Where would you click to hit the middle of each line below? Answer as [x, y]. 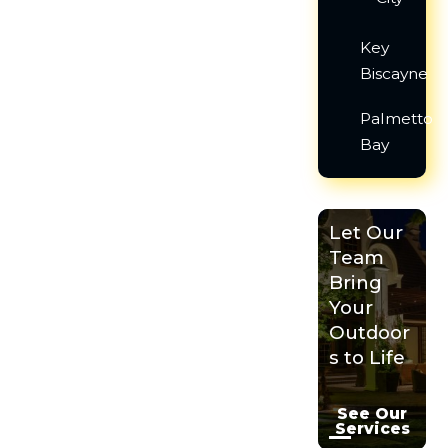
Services [372, 429]
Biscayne [394, 74]
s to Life [367, 358]
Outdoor [370, 333]
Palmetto [397, 119]
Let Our [366, 233]
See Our [372, 414]
